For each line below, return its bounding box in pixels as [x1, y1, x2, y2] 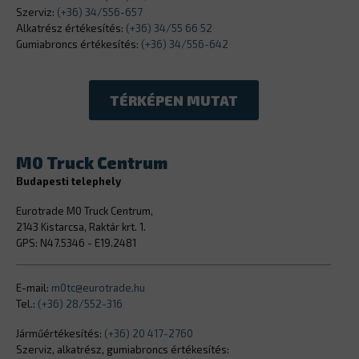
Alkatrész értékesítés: [16, 22, 126, 35]
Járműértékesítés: [16, 326, 104, 340]
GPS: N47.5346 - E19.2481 [16, 236, 136, 249]
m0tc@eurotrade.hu [51, 281, 145, 295]
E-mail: [16, 281, 51, 295]
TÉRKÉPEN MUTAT [109, 92, 238, 109]
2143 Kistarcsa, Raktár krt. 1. [16, 220, 146, 233]
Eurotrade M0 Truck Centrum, [16, 204, 153, 217]
